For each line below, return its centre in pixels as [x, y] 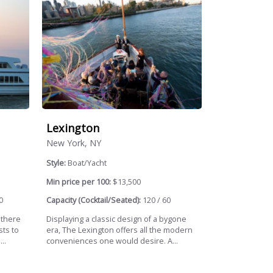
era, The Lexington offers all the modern [120, 230]
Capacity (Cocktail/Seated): [94, 200]
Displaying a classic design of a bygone [117, 219]
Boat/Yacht [87, 163]
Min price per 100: [79, 182]
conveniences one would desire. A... [112, 241]
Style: [57, 163]
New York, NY [74, 143]
